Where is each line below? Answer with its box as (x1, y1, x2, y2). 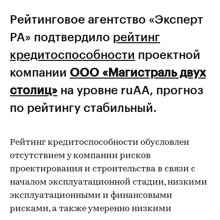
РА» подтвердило (10, 29, 113, 44)
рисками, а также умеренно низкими (10, 204, 171, 214)
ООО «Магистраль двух (70, 65, 206, 79)
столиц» (10, 82, 57, 97)
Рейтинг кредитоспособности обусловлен (10, 138, 189, 147)
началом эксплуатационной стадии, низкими (10, 178, 207, 187)
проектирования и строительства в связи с (10, 165, 195, 174)
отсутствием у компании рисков (10, 151, 151, 161)
